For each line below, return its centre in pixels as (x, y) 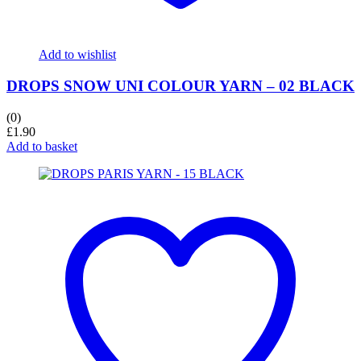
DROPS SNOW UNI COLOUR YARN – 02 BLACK (180, 85)
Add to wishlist (77, 55)
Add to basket (42, 146)
